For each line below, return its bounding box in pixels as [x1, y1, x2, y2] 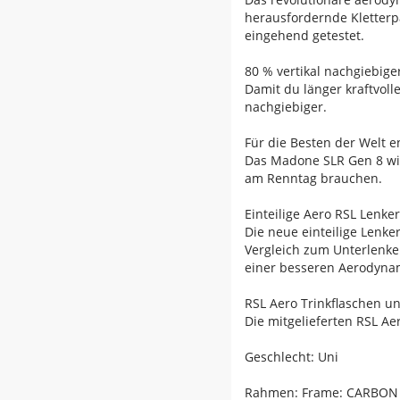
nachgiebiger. [245, 97, 327, 115]
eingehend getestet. [245, 26, 379, 44]
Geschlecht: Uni [245, 347, 338, 365]
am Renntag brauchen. [245, 169, 382, 187]
